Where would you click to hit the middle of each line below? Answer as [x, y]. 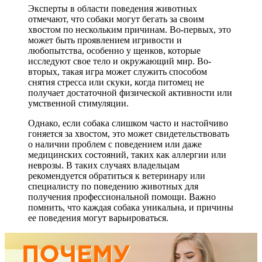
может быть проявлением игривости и [105, 40]
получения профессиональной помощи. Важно [122, 196]
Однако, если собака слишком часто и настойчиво [128, 123]
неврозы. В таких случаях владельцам [104, 165]
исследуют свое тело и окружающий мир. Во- [120, 61]
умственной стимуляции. [78, 103]
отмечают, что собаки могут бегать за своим [116, 19]
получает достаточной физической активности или [130, 92]
